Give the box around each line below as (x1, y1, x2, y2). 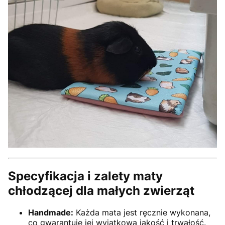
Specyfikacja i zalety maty (8, 168, 163, 183)
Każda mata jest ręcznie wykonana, (73, 207, 210, 218)
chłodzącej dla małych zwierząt (8, 183, 194, 198)
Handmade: (28, 207, 73, 218)
